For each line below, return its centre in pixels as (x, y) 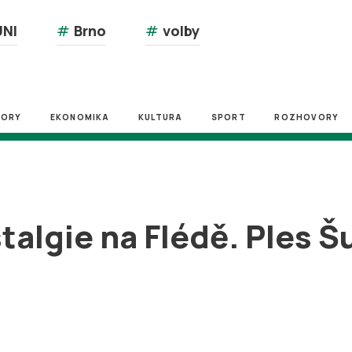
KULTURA (160, 117)
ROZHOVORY (307, 117)
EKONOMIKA (80, 117)
